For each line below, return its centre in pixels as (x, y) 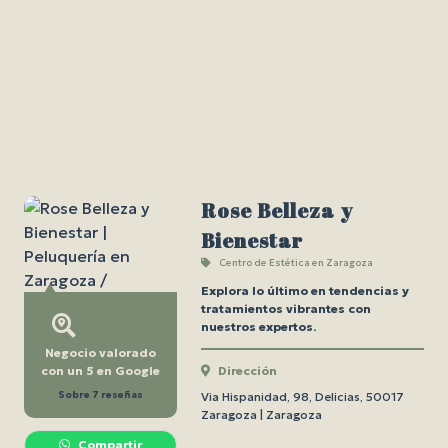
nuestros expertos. (258, 326)
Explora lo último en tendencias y (304, 290)
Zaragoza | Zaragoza (261, 414)
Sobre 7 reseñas (100, 395)
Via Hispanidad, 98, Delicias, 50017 (302, 396)
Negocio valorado (100, 352)
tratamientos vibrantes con (285, 308)
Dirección (247, 370)
